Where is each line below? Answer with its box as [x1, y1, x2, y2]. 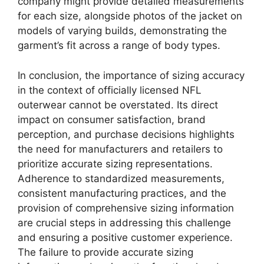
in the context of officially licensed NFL [18, 84, 202, 96]
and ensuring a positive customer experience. [18, 231, 233, 243]
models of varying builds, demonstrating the [18, 25, 227, 37]
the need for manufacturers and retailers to [18, 143, 223, 155]
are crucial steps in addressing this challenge [18, 216, 231, 229]
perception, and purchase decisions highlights [18, 128, 235, 140]
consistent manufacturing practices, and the [18, 187, 226, 199]
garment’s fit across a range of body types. [18, 39, 220, 51]
